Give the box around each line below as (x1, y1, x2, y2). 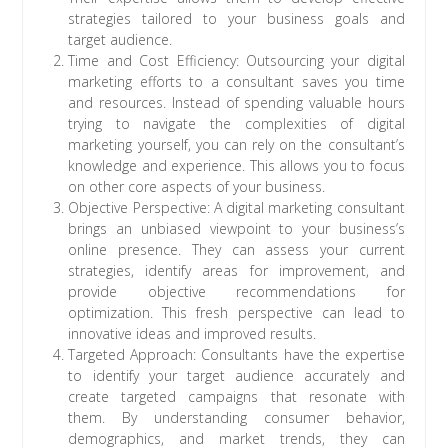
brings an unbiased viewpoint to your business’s (68, 219, 405, 239)
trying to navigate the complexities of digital (68, 114, 405, 134)
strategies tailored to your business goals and (68, 9, 405, 29)
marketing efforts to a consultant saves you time (68, 72, 405, 92)
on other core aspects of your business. (68, 177, 326, 197)
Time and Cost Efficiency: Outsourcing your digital (68, 51, 405, 71)
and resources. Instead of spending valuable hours (68, 93, 405, 113)
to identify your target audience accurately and (68, 366, 405, 386)
